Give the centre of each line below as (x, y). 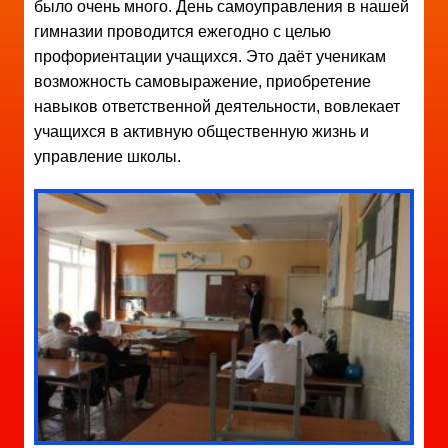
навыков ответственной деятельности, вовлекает (217, 107)
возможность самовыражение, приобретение (202, 82)
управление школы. (107, 157)
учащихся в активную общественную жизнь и (201, 132)
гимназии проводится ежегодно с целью (184, 32)
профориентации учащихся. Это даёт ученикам (210, 57)
